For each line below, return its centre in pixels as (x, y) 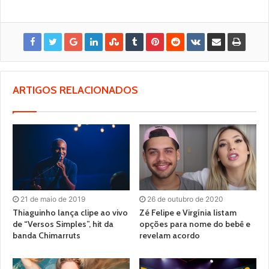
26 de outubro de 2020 (185, 199)
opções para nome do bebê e (195, 224)
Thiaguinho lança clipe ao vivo (70, 213)
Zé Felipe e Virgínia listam (188, 213)
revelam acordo (170, 236)
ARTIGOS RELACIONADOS (75, 90)
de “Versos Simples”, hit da (63, 224)
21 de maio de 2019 (53, 199)
